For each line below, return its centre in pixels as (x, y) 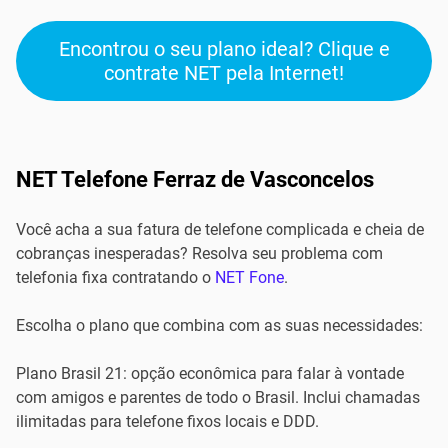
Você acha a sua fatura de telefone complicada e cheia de (220, 229)
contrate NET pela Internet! (224, 73)
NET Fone (249, 277)
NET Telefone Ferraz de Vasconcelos (195, 179)
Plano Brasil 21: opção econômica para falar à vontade (210, 373)
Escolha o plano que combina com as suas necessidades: (219, 325)
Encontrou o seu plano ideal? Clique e (224, 49)
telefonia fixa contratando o (115, 277)
